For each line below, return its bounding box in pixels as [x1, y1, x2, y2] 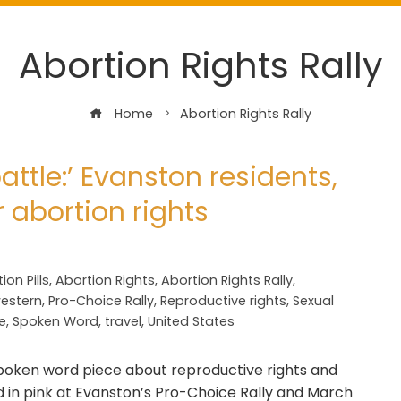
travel [105, 312, 141, 330]
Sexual [293, 292, 334, 310]
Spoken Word [13, 312, 98, 330]
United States [148, 312, 235, 330]
